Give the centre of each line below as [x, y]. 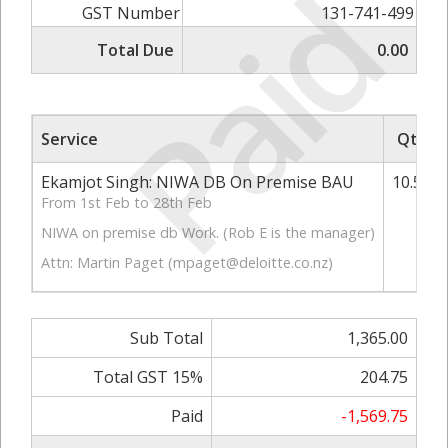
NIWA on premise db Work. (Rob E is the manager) [208, 233]
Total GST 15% [148, 377]
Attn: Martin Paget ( [107, 263]
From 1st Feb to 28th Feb [126, 203]
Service [69, 139]
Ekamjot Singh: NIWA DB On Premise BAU [197, 182]
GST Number [131, 13]
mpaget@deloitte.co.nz [250, 263]
